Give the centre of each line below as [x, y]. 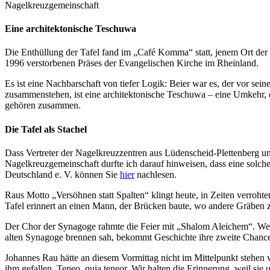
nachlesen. [155, 174]
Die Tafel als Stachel [46, 129]
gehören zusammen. [43, 105]
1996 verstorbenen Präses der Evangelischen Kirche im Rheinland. [132, 63]
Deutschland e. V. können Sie [62, 174]
